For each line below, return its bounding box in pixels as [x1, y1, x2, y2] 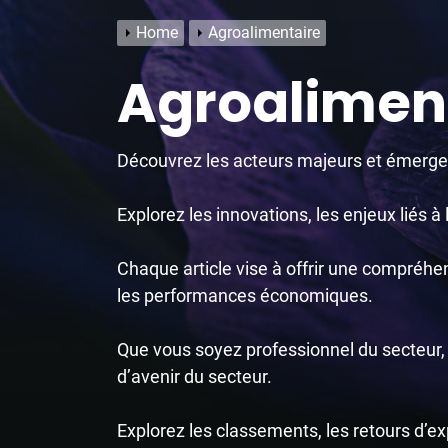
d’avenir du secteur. [117, 366, 272, 387]
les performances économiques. [117, 285, 373, 306]
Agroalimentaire [208, 23, 320, 42]
